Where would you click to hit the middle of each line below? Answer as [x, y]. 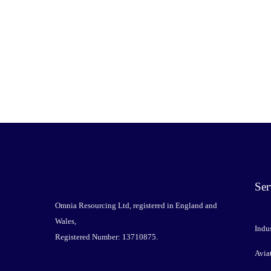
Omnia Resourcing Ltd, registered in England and [136, 205]
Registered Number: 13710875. [106, 237]
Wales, [65, 221]
